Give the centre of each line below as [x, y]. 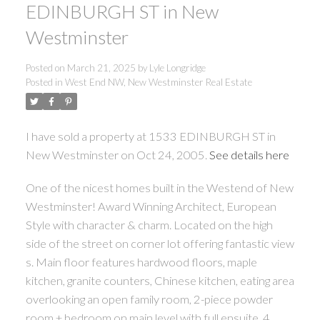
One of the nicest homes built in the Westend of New [159, 187]
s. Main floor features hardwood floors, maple [141, 261]
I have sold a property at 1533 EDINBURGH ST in [150, 136]
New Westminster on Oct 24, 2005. [117, 154]
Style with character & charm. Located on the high [149, 224]
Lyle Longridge [177, 67]
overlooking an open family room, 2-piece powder [149, 299]
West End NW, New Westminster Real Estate [158, 82]
